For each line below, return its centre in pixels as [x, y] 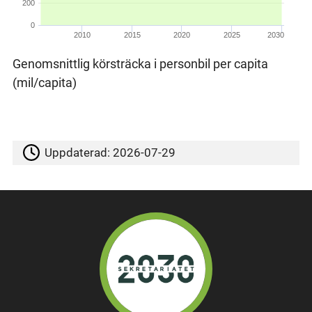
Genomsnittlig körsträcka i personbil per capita [140, 63]
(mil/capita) [44, 82]
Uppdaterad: [79, 153]
